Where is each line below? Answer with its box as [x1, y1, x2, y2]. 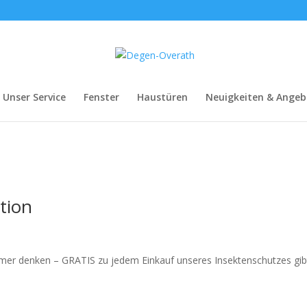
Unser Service [3, 90, 66, 103]
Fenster [84, 90, 119, 103]
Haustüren [137, 90, 188, 103]
